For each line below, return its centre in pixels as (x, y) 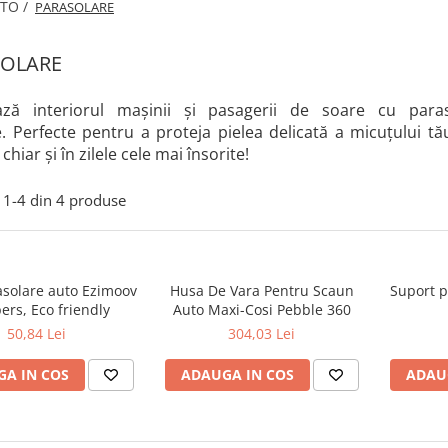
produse (97, 200)
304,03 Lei (261, 333)
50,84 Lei (36, 333)
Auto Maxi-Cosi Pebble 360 (261, 309)
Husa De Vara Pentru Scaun (261, 290)
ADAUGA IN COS (237, 374)
